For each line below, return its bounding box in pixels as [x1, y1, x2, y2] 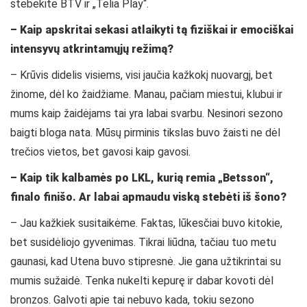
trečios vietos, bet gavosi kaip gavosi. [10, 145, 191, 159]
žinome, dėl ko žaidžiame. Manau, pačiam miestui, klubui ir [10, 88, 282, 101]
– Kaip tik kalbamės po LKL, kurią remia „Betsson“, [10, 171, 273, 185]
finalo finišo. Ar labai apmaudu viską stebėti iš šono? [10, 191, 286, 204]
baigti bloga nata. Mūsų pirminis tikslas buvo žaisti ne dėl [10, 126, 280, 140]
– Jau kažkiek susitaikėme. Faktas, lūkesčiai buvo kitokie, [10, 217, 282, 230]
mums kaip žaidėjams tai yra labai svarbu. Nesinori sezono [10, 107, 283, 121]
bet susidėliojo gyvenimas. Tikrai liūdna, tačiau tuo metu [10, 236, 276, 249]
